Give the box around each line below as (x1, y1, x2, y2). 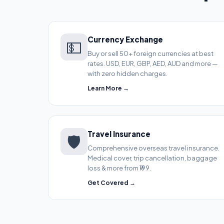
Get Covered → (87, 179, 135, 186)
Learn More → (87, 84, 129, 92)
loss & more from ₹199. (87, 164, 151, 172)
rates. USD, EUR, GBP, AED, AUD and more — (87, 59, 218, 67)
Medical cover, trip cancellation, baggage (87, 154, 217, 162)
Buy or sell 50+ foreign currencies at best (87, 49, 213, 57)
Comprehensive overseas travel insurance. (87, 144, 219, 152)
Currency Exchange (87, 34, 163, 44)
